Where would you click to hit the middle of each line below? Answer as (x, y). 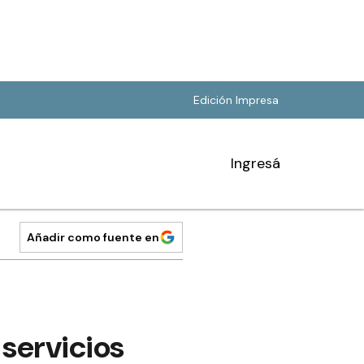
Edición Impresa (236, 100)
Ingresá (256, 163)
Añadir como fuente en (93, 237)
